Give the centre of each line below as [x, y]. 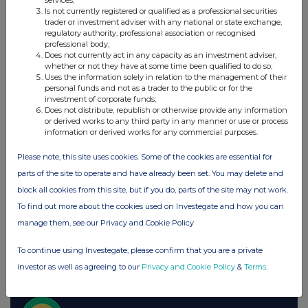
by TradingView [181, 251]
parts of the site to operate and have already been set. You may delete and [150, 173]
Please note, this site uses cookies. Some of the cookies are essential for [145, 157]
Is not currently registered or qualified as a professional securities [161, 11]
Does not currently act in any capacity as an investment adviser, [161, 55]
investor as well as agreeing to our [79, 267]
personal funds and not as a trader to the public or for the [148, 88]
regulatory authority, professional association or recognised [150, 33]
